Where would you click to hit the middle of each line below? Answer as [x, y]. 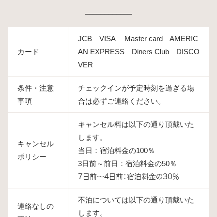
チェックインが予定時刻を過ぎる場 [136, 88]
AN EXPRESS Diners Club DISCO [139, 51]
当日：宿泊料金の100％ [116, 150]
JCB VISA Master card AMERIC [138, 38]
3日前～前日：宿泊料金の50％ [127, 163]
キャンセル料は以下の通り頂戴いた [136, 124]
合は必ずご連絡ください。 [122, 101]
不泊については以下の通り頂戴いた [136, 200]
